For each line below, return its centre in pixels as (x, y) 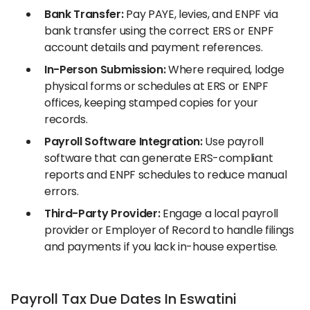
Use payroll (233, 142)
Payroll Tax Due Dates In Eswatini (124, 299)
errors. (62, 191)
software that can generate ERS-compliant (159, 158)
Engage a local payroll (219, 213)
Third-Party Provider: (102, 213)
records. (66, 119)
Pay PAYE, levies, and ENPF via (201, 14)
